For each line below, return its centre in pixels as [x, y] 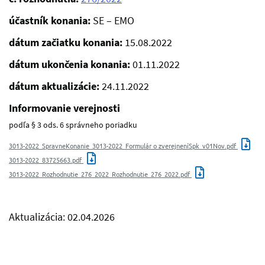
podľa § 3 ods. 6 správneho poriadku [73, 125]
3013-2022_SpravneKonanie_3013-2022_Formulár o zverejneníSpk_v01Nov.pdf [123, 146]
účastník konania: [51, 21]
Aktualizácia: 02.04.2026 [62, 217]
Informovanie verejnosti [64, 108]
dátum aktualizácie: [55, 86]
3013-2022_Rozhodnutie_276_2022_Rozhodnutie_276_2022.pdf [100, 174]
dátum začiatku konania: [67, 43]
